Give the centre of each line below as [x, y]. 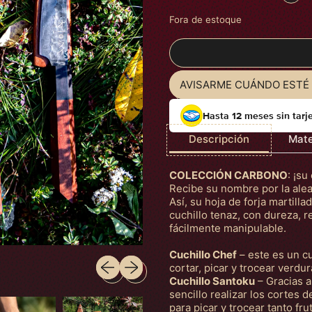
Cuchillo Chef [203, 255]
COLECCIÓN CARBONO [228, 175]
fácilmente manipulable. [227, 228]
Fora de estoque [205, 19]
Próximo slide [153, 261]
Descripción [219, 139]
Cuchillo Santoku [212, 281]
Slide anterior [128, 261]
